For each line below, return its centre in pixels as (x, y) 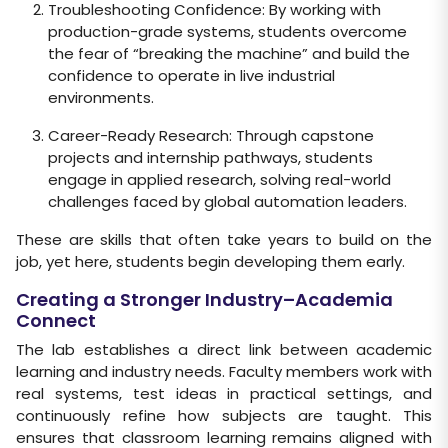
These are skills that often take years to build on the (224, 240)
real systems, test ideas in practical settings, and (224, 394)
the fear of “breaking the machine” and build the (229, 54)
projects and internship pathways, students (210, 158)
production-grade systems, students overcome (227, 32)
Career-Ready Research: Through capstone (211, 136)
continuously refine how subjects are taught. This (224, 416)
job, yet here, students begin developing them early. (210, 262)
